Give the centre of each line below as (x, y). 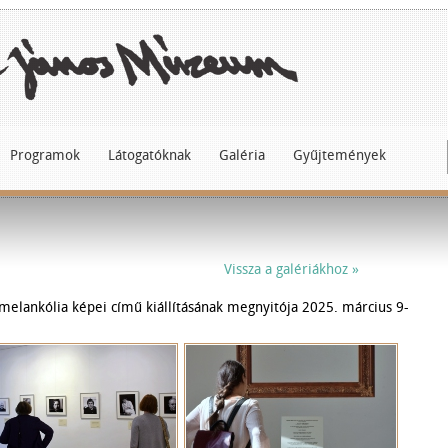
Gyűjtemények (339, 155)
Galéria (242, 155)
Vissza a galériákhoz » (291, 269)
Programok (45, 155)
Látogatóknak (149, 155)
